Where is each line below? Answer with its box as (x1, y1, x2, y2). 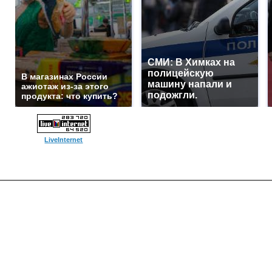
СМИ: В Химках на (148, 57, 235, 67)
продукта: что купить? (21, 91, 118, 101)
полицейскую (148, 68, 214, 78)
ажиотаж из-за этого (21, 81, 109, 91)
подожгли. (148, 90, 197, 100)
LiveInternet (44, 136, 83, 143)
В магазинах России (21, 72, 107, 81)
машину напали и (148, 79, 232, 89)
